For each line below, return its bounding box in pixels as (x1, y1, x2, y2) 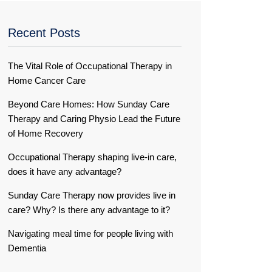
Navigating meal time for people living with (8, 228, 173, 239)
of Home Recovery (8, 128, 83, 138)
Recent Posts (8, 26, 80, 39)
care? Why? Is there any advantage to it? (8, 205, 170, 215)
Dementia (8, 243, 46, 253)
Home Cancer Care (8, 75, 86, 86)
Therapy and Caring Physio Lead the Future (8, 114, 180, 124)
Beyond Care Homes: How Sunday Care (8, 99, 169, 109)
